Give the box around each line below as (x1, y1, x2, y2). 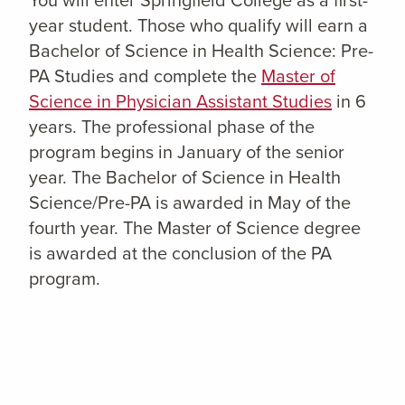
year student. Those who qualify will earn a (29, 12, 368, 39)
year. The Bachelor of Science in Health (29, 164, 341, 191)
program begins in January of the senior (29, 138, 344, 165)
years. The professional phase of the (29, 113, 315, 140)
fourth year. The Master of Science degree (29, 214, 361, 241)
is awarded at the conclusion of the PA (29, 240, 332, 267)
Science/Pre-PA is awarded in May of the (29, 189, 351, 216)
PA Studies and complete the (29, 62, 261, 89)
